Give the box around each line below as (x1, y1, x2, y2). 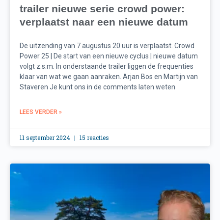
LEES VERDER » (20, 109, 62, 116)
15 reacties (78, 134, 109, 142)
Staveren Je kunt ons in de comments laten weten (20, 83, 175, 91)
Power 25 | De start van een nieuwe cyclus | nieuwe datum (20, 52, 198, 60)
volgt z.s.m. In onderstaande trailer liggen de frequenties (20, 62, 193, 71)
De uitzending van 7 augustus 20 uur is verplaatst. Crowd (20, 42, 194, 50)
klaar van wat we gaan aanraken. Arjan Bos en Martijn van (20, 73, 198, 81)
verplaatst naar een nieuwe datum (20, 16, 188, 28)
